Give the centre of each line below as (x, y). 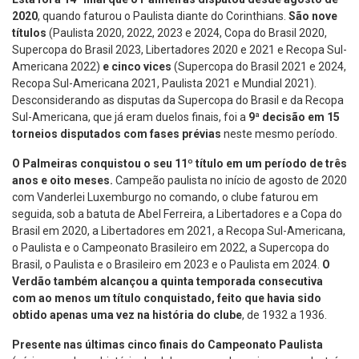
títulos (29, 33)
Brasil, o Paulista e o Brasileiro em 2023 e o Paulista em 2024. (167, 265)
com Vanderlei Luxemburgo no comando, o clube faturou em (165, 198)
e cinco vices (138, 67)
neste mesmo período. (279, 134)
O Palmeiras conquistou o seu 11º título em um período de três (179, 164)
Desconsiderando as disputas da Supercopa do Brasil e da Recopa (178, 101)
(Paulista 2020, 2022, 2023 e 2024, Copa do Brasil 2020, (187, 33)
